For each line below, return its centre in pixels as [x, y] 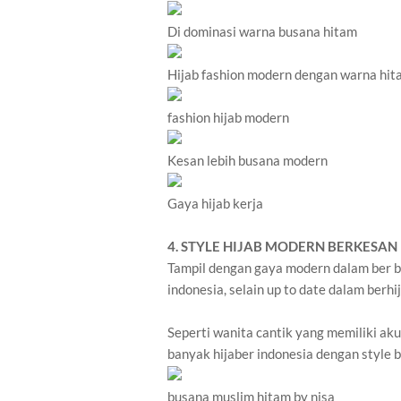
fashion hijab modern [228, 118]
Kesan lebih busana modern [247, 161]
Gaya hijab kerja [215, 204]
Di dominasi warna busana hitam [262, 32]
